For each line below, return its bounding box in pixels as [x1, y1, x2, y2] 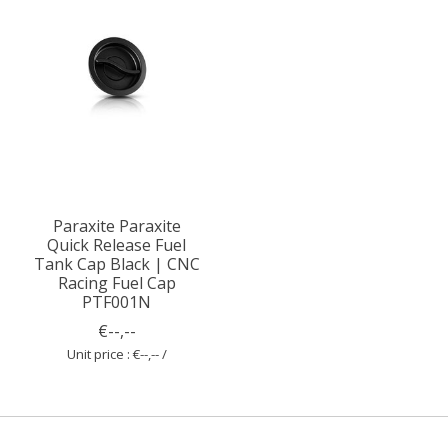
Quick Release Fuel [47, 233, 187, 256]
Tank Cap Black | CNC [33, 252, 200, 275]
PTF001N [82, 290, 152, 313]
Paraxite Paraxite [52, 214, 181, 237]
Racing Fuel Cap [57, 271, 176, 294]
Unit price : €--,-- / [66, 344, 167, 363]
